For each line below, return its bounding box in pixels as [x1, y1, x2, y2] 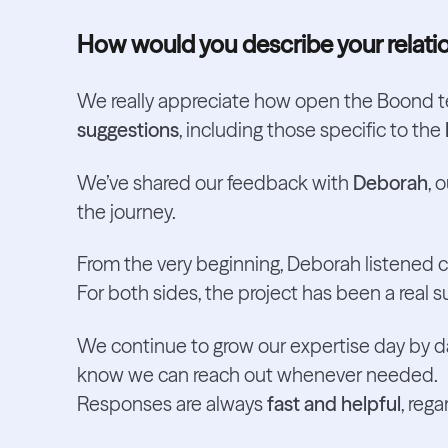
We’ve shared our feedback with [76, 170, 353, 195]
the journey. [76, 199, 176, 224]
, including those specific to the [178, 118, 445, 143]
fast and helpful [266, 392, 401, 416]
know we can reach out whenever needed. [76, 363, 438, 387]
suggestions [76, 118, 179, 143]
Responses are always [76, 392, 267, 416]
